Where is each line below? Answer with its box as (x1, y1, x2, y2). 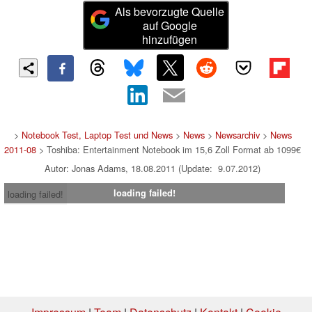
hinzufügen (142, 31, 198, 47)
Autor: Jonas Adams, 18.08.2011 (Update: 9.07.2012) (45, 162, 260, 175)
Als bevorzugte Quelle (115, 3, 225, 19)
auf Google (142, 17, 197, 33)
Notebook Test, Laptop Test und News (21, 128, 173, 142)
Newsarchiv (214, 128, 260, 142)
